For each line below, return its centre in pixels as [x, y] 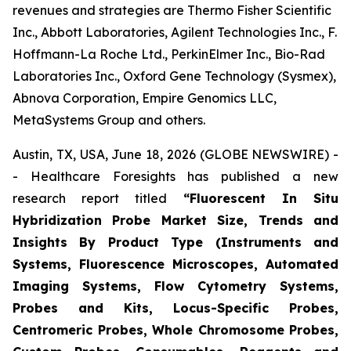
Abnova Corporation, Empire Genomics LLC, [145, 98]
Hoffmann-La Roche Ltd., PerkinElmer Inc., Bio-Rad [169, 54]
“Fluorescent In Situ [261, 198]
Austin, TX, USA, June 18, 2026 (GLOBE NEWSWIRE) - [175, 154]
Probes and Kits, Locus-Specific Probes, [175, 308]
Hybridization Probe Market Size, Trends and [175, 220]
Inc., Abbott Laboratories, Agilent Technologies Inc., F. [175, 32]
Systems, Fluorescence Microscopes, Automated [175, 264]
